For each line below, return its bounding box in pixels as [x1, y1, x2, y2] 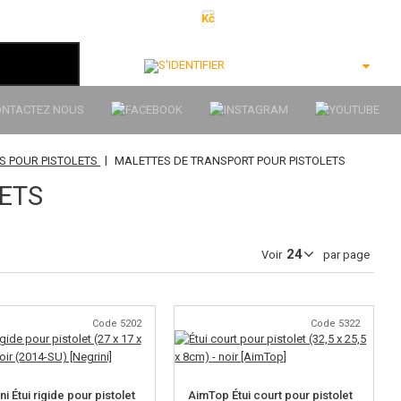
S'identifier [232, 57, 297, 72]
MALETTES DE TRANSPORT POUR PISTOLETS [115, 154, 346, 167]
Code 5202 [92, 318, 142, 329]
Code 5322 [310, 318, 360, 329]
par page [320, 248, 370, 261]
